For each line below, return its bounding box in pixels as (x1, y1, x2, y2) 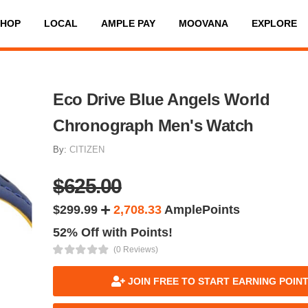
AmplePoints (162, 202, 241, 217)
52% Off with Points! (53, 225, 173, 239)
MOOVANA (178, 18, 228, 30)
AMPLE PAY (100, 18, 155, 30)
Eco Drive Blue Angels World (53, 89, 270, 109)
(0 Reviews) (113, 244, 158, 254)
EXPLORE (251, 18, 297, 30)
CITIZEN (69, 144, 105, 155)
